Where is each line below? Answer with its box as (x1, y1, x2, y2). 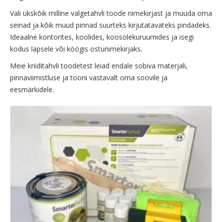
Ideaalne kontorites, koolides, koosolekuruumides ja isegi (10, 32, 194, 42)
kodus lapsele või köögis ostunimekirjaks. (10, 44, 142, 54)
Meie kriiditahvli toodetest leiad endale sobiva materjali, (10, 61, 188, 71)
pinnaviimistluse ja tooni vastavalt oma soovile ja (10, 73, 167, 83)
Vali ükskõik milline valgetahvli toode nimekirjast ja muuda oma (10, 8, 212, 18)
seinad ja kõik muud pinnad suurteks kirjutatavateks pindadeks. (10, 20, 211, 30)
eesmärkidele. (10, 85, 54, 95)
